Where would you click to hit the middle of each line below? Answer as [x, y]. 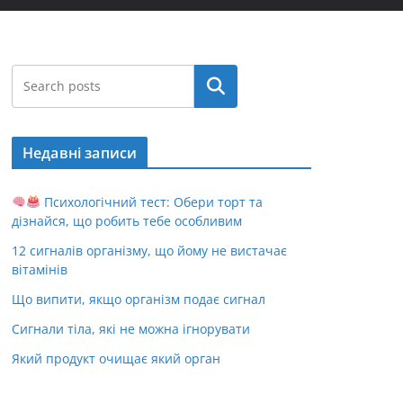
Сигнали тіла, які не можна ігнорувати [131, 329]
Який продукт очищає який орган [116, 358]
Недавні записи [80, 153]
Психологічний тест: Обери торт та [151, 202]
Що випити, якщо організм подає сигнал [139, 299]
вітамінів [40, 269]
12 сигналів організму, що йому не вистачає [149, 251]
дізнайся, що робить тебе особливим [127, 221]
